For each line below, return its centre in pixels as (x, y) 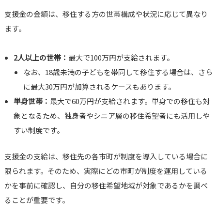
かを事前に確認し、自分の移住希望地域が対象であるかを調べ (106, 186)
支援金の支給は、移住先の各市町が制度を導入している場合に (106, 156)
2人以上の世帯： (41, 58)
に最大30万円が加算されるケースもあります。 (99, 87)
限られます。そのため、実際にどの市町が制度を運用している (106, 171)
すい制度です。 (39, 130)
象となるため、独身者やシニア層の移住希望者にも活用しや (112, 116)
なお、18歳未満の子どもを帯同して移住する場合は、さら (118, 72)
